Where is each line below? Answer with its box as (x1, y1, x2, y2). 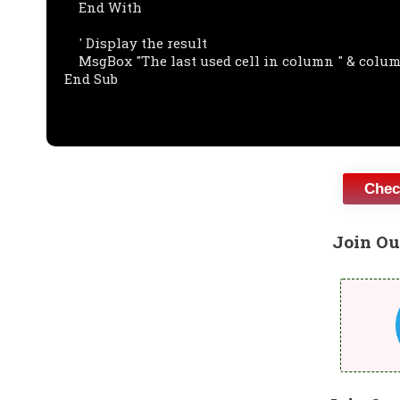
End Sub (64, 70, 118, 88)
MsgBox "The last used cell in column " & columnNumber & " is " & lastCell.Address (64, 52, 79, 71)
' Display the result (64, 34, 79, 53)
